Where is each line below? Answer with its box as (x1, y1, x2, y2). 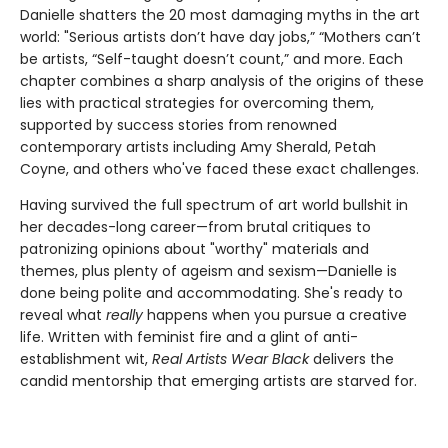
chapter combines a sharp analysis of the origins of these (20, 70, 424, 91)
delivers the (309, 348, 394, 369)
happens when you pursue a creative (147, 304, 407, 325)
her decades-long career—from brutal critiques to (20, 216, 371, 237)
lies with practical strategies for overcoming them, (20, 92, 374, 113)
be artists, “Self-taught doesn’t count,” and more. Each (20, 48, 403, 69)
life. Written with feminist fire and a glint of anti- (20, 326, 358, 347)
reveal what (20, 304, 106, 325)
